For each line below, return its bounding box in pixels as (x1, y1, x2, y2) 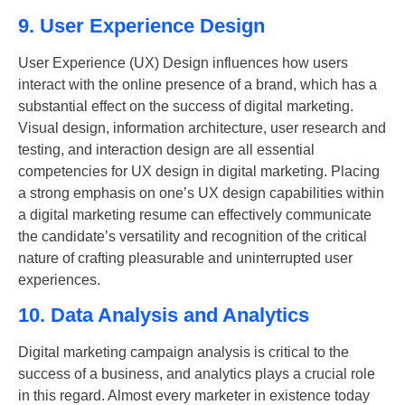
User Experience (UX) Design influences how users (18, 54, 348, 71)
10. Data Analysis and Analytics (18, 304, 309, 327)
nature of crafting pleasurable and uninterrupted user (18, 250, 353, 266)
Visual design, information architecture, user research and (18, 119, 386, 136)
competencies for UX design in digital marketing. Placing (18, 163, 380, 179)
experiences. (18, 271, 100, 287)
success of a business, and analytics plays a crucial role (18, 366, 375, 382)
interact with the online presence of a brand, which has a (18, 76, 377, 92)
